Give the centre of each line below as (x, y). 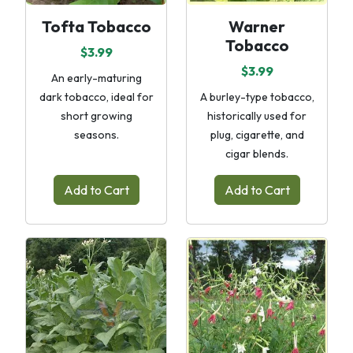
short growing (96, 116)
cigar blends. (257, 154)
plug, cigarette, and (257, 135)
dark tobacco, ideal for (96, 97)
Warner (257, 26)
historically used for (257, 116)
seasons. (96, 135)
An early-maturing (96, 78)
